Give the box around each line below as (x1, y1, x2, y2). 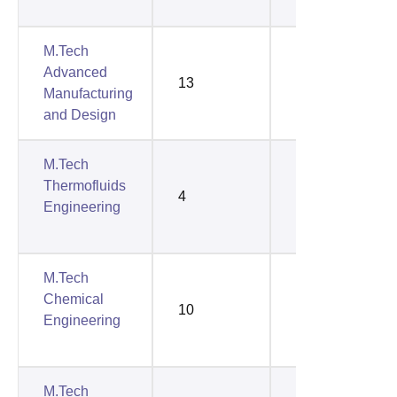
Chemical (43, 291, 104, 307)
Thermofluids (43, 177, 126, 193)
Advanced (43, 64, 107, 80)
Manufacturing (43, 85, 133, 101)
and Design (43, 106, 116, 122)
